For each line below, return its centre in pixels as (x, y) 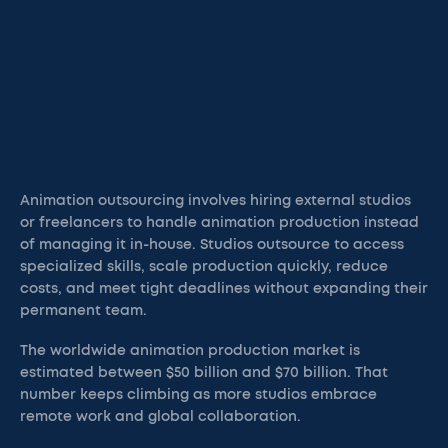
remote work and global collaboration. (160, 417)
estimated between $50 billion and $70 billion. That (204, 373)
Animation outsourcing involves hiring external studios (215, 201)
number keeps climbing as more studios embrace (198, 395)
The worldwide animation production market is (190, 351)
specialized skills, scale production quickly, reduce (204, 267)
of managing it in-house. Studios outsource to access (212, 245)
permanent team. (83, 311)
